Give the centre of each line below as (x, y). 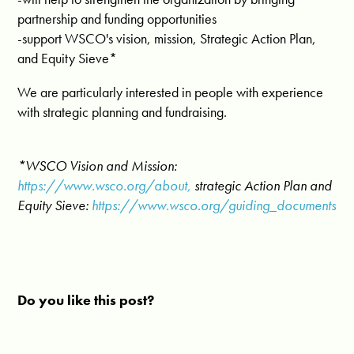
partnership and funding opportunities (117, 18)
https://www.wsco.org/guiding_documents (214, 205)
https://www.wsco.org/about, (106, 185)
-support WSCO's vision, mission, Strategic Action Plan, (167, 38)
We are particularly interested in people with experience (171, 92)
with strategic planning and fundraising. (122, 111)
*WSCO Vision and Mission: (98, 165)
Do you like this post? (86, 299)
